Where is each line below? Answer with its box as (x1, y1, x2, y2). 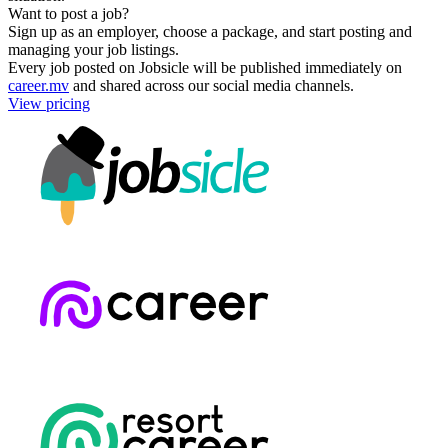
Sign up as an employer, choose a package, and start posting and (8, 22, 412, 40)
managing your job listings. (8, 40, 179, 58)
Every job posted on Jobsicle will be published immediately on (8, 58, 402, 76)
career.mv (8, 76, 69, 94)
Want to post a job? (8, 4, 129, 22)
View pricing (8, 94, 90, 112)
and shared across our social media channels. (69, 76, 354, 94)
